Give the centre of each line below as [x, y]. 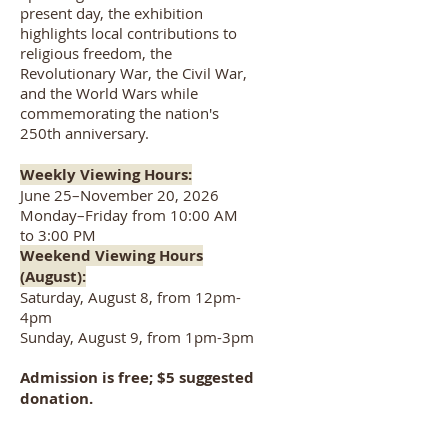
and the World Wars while [109, 93]
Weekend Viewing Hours [111, 255]
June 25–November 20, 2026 [119, 195]
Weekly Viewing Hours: [106, 174]
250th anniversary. [84, 133]
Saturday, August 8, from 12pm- [130, 297]
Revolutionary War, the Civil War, [133, 73]
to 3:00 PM [58, 235]
